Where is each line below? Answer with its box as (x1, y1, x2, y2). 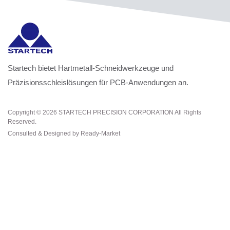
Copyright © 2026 (8, 108, 59, 116)
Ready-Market (81, 129, 120, 137)
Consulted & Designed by (8, 129, 81, 137)
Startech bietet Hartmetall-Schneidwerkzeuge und (8, 63, 174, 72)
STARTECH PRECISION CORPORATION (59, 108, 174, 116)
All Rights (174, 108, 201, 116)
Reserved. (8, 118, 36, 125)
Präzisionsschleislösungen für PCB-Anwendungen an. (8, 78, 188, 87)
